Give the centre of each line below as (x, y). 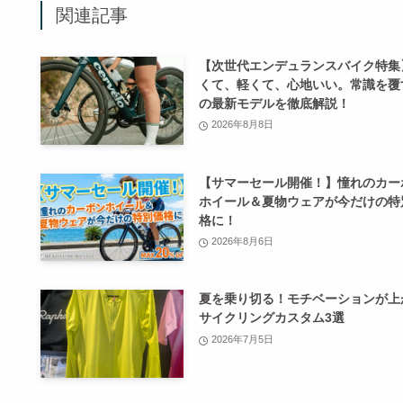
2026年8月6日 (243, 242)
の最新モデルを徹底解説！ (275, 103)
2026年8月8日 (243, 125)
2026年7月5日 (243, 340)
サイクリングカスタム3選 (272, 318)
